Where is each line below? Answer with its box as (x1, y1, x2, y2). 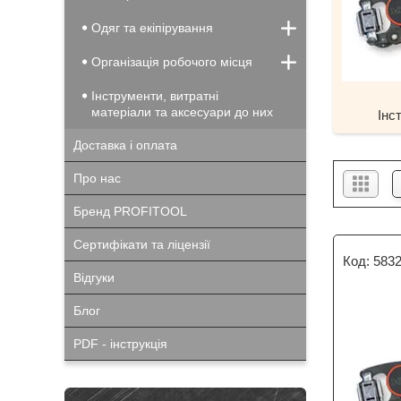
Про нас (73, 171, 121, 185)
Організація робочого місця (91, 55, 252, 69)
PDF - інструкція (73, 337, 167, 351)
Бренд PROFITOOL (73, 204, 187, 218)
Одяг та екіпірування (91, 21, 213, 35)
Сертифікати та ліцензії (73, 237, 210, 252)
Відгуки (73, 270, 115, 285)
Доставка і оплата (73, 138, 177, 152)
